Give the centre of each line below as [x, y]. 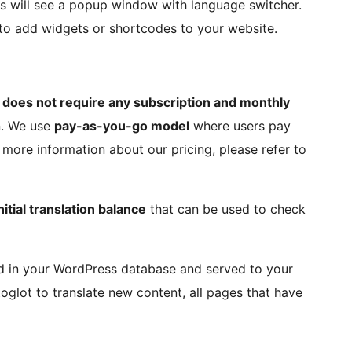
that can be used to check [226, 209]
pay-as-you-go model [122, 126]
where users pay [240, 126]
